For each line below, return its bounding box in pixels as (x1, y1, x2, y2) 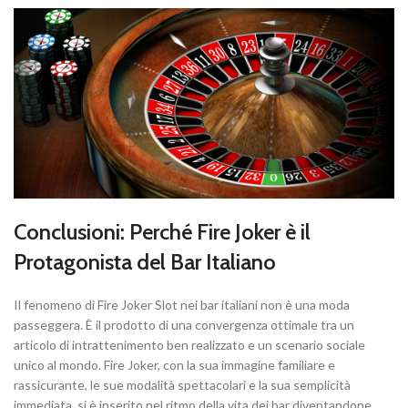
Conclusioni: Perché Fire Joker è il (14, 219, 311, 246)
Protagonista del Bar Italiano (14, 249, 276, 276)
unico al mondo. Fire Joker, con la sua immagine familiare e (14, 357, 335, 373)
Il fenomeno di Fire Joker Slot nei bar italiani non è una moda (14, 297, 350, 313)
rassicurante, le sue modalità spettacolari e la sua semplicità (14, 377, 351, 393)
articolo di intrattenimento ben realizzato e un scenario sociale (14, 337, 365, 353)
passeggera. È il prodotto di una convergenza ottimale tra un (14, 317, 354, 333)
